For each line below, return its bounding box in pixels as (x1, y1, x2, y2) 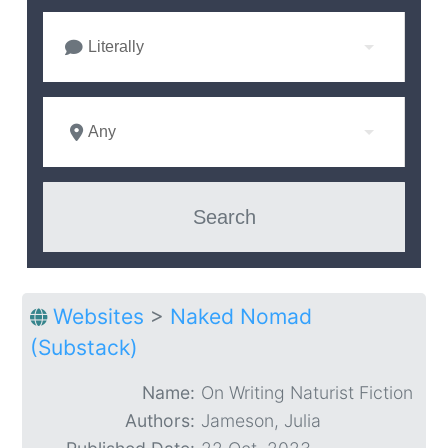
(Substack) (30, 335, 138, 361)
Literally (88, 38, 144, 56)
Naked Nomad (170, 304, 312, 330)
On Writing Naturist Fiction (201, 382, 413, 404)
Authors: (125, 410, 195, 432)
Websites (53, 304, 144, 330)
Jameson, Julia (201, 410, 321, 432)
